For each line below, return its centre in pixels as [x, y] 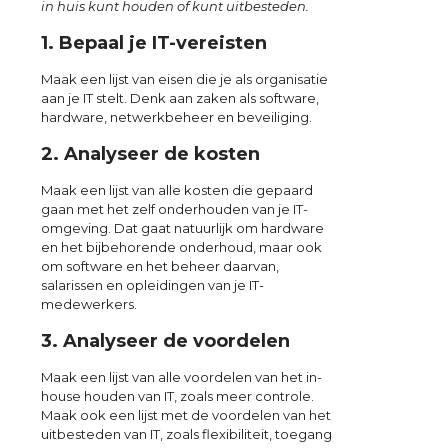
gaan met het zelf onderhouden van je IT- [174, 208]
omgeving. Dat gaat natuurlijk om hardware [182, 227]
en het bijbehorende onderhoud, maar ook [181, 246]
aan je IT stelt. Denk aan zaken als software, [180, 98]
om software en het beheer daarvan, [160, 265]
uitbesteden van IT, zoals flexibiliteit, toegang [186, 433]
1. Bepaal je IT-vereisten [154, 43]
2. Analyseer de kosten [150, 153]
